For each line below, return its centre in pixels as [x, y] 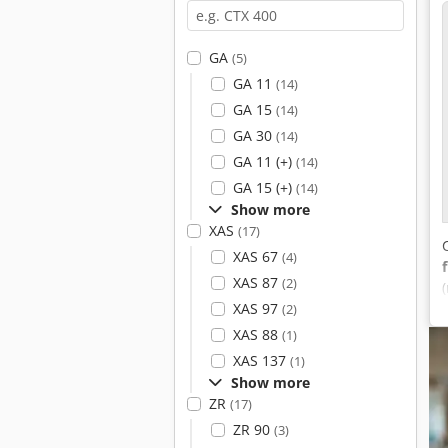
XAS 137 [261, 360]
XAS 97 [257, 308]
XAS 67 [257, 256]
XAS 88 [257, 334]
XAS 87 [257, 282]
